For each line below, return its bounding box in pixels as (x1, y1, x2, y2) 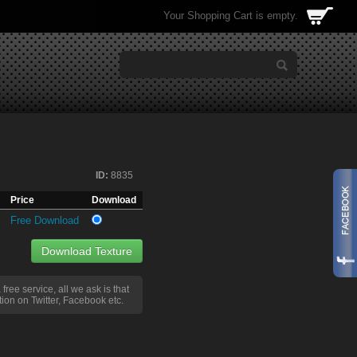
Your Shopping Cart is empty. (163, 10, 298, 22)
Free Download (10, 214, 79, 226)
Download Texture (41, 245, 132, 257)
